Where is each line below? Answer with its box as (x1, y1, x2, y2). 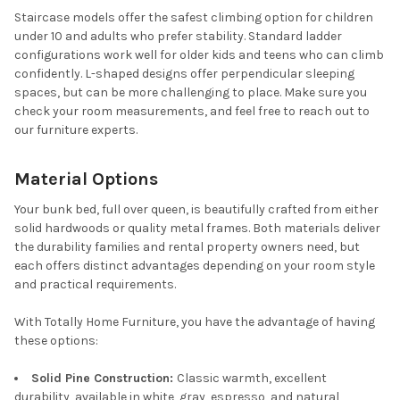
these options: (14, 333, 98, 349)
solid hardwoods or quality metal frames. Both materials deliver (14, 221, 380, 237)
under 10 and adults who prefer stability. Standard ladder (14, 29, 342, 45)
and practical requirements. (14, 277, 176, 293)
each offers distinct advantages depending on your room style (14, 258, 375, 274)
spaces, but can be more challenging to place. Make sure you (14, 85, 367, 101)
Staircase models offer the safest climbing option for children (14, 10, 373, 26)
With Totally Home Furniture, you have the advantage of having (14, 314, 375, 330)
